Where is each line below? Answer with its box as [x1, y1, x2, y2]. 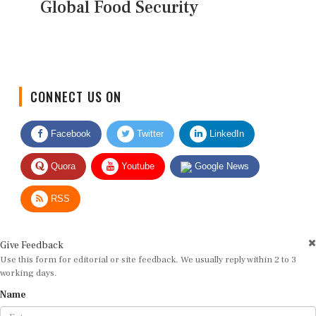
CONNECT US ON [30, 75, 122, 95]
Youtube [119, 149, 154, 160]
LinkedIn [207, 116, 244, 128]
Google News [192, 149, 249, 160]
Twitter [134, 116, 164, 128]
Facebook [48, 116, 91, 128]
